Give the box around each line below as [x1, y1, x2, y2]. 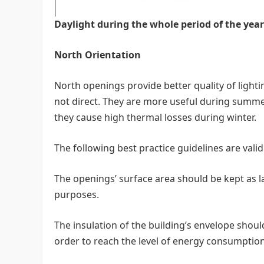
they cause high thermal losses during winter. [54, 111, 256, 124]
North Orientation [54, 48, 141, 61]
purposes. [54, 188, 99, 201]
